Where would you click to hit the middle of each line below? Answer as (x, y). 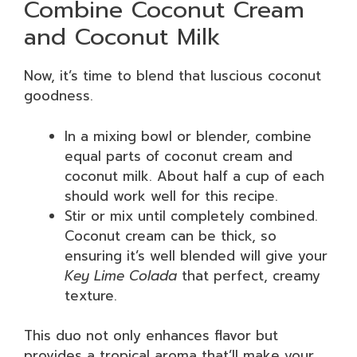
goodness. (59, 96)
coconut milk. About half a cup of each (194, 176)
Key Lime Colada (121, 275)
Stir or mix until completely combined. (191, 216)
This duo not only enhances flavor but (151, 335)
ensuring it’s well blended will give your (196, 255)
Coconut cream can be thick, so (171, 235)
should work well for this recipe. (171, 196)
